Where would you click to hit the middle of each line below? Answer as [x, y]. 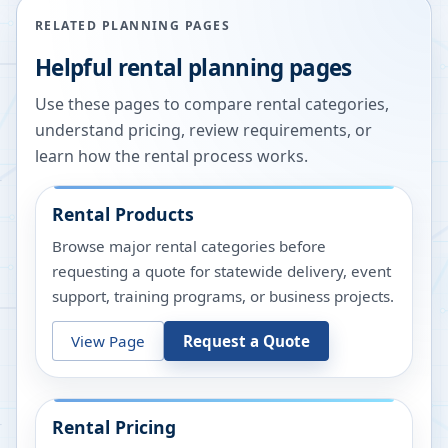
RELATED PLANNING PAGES [133, 26]
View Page [108, 340]
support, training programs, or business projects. [223, 296]
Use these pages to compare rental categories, [212, 104]
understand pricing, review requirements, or [203, 130]
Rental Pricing [114, 427]
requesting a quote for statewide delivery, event [221, 271]
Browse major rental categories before [189, 246]
